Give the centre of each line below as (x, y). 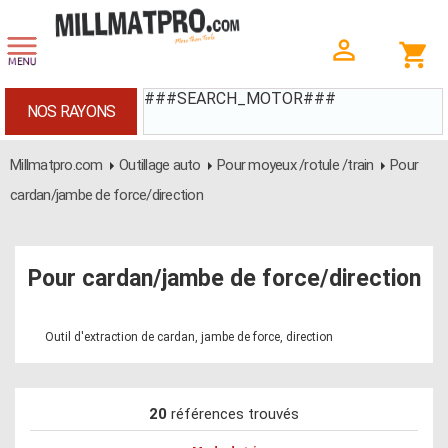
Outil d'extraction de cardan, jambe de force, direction (189, 337)
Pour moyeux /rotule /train (295, 165)
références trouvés (233, 414)
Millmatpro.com (56, 165)
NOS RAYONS (71, 111)
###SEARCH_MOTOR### (240, 98)
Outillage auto (160, 165)
